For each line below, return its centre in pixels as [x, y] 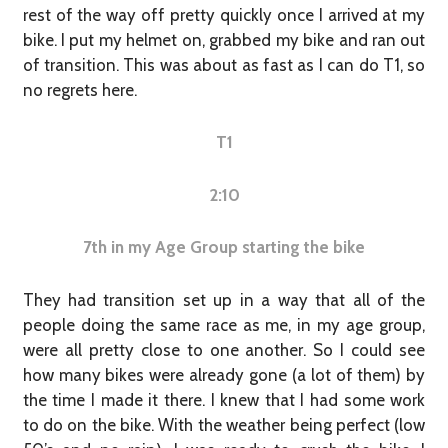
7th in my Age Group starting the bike [224, 247]
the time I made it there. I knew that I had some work [224, 399]
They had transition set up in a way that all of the [224, 299]
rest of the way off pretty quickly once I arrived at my [224, 15]
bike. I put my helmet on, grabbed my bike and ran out [224, 40]
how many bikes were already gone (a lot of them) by [224, 374]
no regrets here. [79, 90]
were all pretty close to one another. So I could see [224, 349]
